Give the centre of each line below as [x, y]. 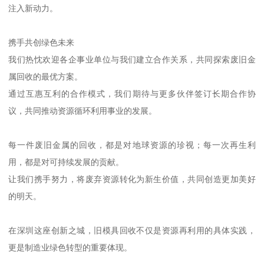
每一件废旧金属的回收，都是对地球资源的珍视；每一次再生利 [132, 145]
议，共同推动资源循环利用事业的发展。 [83, 111]
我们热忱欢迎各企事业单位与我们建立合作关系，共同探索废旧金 [132, 60]
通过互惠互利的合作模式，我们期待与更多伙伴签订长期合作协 [132, 94]
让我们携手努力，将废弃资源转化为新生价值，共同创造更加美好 [132, 179]
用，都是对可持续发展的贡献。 [66, 162]
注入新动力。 [33, 9]
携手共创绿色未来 [42, 43]
